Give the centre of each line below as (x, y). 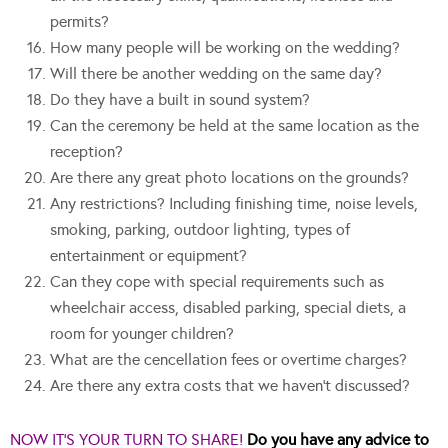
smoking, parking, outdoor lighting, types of (200, 230)
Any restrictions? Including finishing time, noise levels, (234, 204)
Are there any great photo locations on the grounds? (229, 178)
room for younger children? (142, 334)
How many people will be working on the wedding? (225, 48)
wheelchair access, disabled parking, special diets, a (228, 308)
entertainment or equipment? (148, 256)
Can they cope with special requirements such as (217, 282)
